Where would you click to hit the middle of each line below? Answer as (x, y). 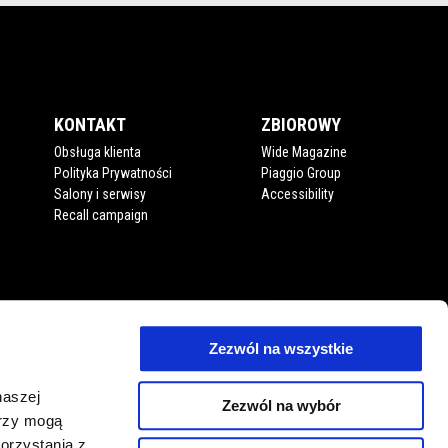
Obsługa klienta (97, 152)
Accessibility (298, 194)
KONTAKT (89, 125)
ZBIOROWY (301, 125)
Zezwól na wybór (281, 405)
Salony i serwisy (99, 194)
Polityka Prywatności (112, 173)
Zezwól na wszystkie (281, 349)
